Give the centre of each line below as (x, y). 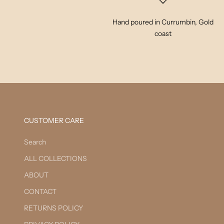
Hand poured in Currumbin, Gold (163, 22)
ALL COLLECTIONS (55, 158)
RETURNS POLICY (53, 208)
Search (35, 142)
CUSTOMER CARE (54, 120)
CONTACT (40, 191)
